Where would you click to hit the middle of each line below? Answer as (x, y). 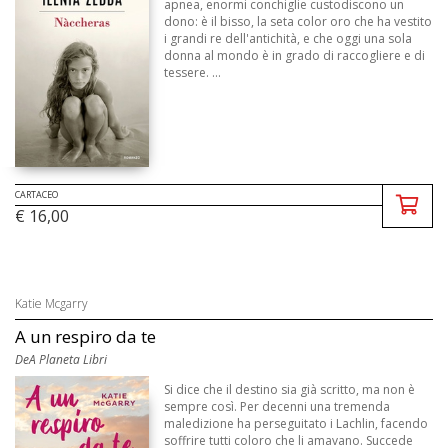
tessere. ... (193, 73)
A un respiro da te (85, 337)
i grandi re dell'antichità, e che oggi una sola (288, 39)
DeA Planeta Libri (61, 360)
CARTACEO (36, 195)
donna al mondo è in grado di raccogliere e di (295, 56)
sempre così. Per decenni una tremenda (277, 407)
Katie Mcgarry (51, 304)
